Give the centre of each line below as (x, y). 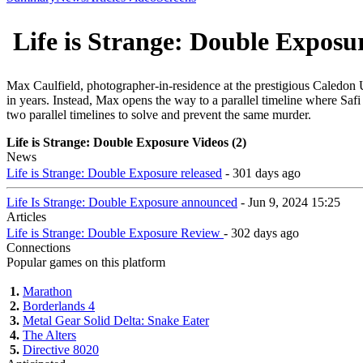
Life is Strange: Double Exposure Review (115, 233)
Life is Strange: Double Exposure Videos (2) (126, 142)
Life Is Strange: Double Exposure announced (122, 202)
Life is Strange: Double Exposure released (114, 173)
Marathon (47, 291)
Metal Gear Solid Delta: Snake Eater (116, 320)
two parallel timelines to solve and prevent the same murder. (159, 114)
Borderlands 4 (59, 305)
